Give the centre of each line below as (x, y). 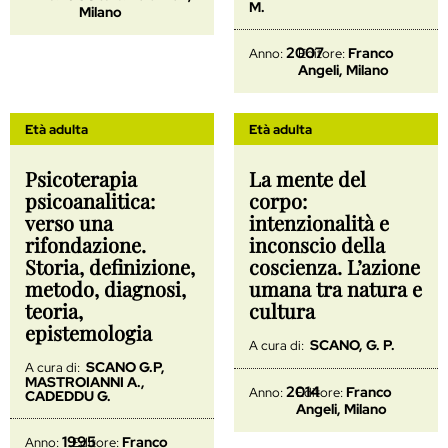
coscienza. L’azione (334, 266)
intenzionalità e (319, 222)
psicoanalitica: (90, 200)
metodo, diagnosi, (105, 288)
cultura (282, 310)
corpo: (278, 200)
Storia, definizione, (110, 266)
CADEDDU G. (68, 395)
